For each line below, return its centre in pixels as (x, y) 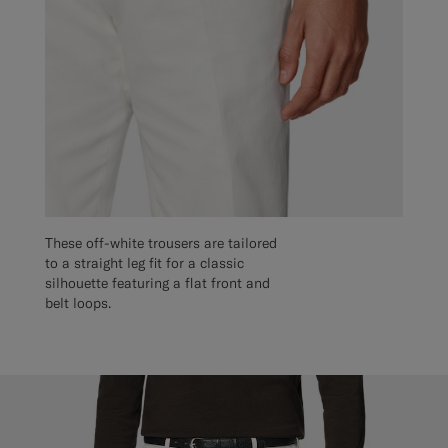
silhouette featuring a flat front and (157, 282)
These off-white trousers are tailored (161, 242)
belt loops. (78, 302)
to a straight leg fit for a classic (144, 262)
